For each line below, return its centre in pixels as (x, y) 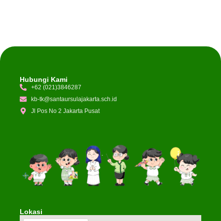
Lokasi (31, 212)
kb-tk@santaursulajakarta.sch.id (74, 99)
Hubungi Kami (44, 80)
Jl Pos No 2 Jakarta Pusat (65, 111)
